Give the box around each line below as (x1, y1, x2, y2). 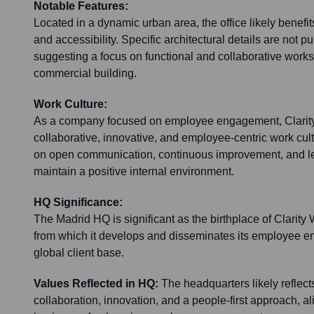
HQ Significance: (34, 196, 123, 209)
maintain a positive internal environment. (34, 165, 234, 178)
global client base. (34, 247, 124, 259)
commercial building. (34, 67, 137, 80)
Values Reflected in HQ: (34, 278, 158, 290)
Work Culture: (34, 98, 107, 111)
